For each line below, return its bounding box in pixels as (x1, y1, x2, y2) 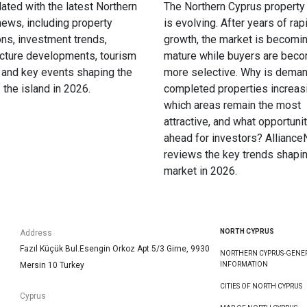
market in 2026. (164, 164, 237, 177)
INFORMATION (220, 260, 269, 268)
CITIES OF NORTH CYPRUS (220, 282, 303, 290)
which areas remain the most (164, 98, 301, 112)
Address (19, 228, 52, 238)
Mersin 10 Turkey (19, 260, 84, 270)
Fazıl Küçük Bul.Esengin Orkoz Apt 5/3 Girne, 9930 (19, 243, 210, 254)
